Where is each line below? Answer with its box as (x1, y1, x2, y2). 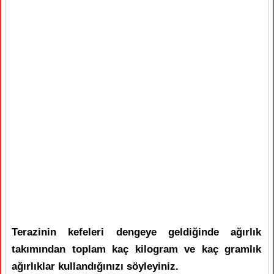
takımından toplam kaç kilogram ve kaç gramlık (12, 243, 261, 255)
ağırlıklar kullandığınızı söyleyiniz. (12, 261, 179, 272)
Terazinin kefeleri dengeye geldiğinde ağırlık (12, 226, 261, 238)
